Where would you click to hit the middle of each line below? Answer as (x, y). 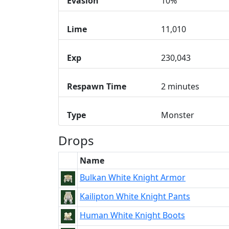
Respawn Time (97, 86)
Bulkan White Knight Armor (133, 177)
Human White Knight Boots (132, 215)
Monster (177, 115)
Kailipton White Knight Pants (135, 196)
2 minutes (180, 86)
